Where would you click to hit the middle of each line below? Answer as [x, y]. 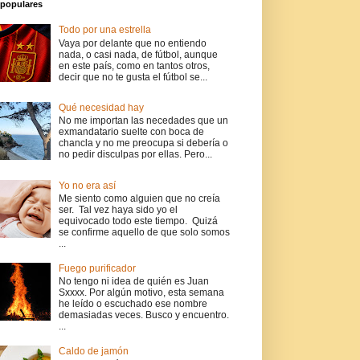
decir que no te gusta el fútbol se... [133, 77]
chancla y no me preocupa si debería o [143, 143]
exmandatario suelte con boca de [131, 132]
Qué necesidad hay [101, 107]
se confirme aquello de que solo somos [144, 233]
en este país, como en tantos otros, [134, 65]
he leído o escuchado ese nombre [133, 304]
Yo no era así [87, 185]
